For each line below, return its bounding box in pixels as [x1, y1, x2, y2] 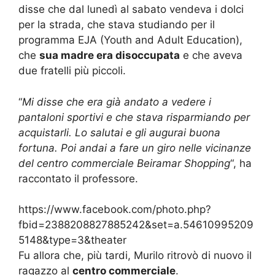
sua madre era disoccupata [39, 49, 180, 62]
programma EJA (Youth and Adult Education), [18, 34, 242, 47]
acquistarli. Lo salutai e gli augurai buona [18, 126, 220, 139]
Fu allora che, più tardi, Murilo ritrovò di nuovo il [18, 249, 252, 262]
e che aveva [180, 49, 242, 62]
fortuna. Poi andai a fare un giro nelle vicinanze [18, 141, 251, 154]
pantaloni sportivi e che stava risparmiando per [18, 110, 250, 123]
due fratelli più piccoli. [18, 64, 126, 77]
